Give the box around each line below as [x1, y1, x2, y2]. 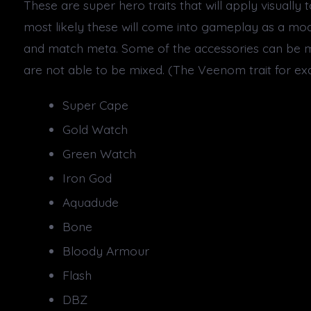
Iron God [62, 170, 112, 186]
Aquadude [62, 194, 119, 210]
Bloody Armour [62, 243, 150, 259]
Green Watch [62, 146, 137, 162]
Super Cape [62, 97, 129, 113]
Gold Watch [62, 121, 128, 137]
